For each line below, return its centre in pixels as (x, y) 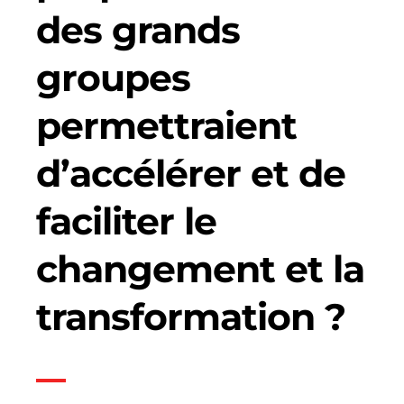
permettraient (166, 126)
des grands (138, 30)
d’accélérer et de (191, 174)
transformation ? (191, 317)
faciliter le (126, 221)
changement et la (200, 269)
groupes (113, 78)
